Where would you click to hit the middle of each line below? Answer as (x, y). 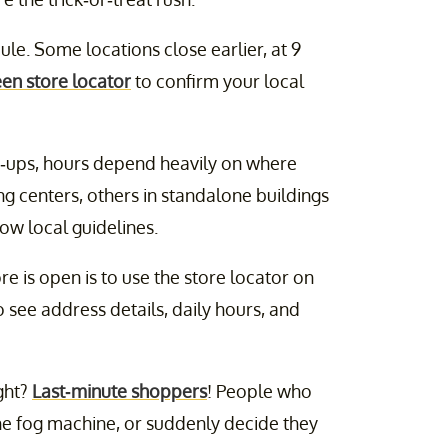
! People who (259, 391)
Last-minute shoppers (119, 391)
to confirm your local (217, 81)
